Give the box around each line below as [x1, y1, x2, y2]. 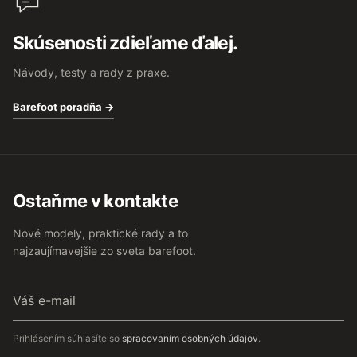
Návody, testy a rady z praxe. [13, 65, 170, 79]
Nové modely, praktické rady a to [13, 226, 188, 240]
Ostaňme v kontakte [13, 190, 178, 211]
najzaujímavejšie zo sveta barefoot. [13, 243, 196, 257]
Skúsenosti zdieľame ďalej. [13, 31, 238, 54]
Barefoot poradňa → [13, 100, 114, 113]
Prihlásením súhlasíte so [13, 331, 122, 344]
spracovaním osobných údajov [122, 331, 258, 344]
